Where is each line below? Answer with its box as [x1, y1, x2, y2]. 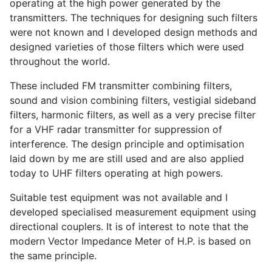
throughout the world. [10, 55, 110, 68]
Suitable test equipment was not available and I [10, 191, 228, 204]
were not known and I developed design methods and [10, 26, 257, 39]
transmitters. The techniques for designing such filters [10, 12, 257, 24]
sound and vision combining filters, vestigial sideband [10, 94, 256, 107]
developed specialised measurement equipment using [10, 206, 256, 219]
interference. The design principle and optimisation [10, 138, 244, 151]
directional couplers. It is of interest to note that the [10, 220, 248, 233]
